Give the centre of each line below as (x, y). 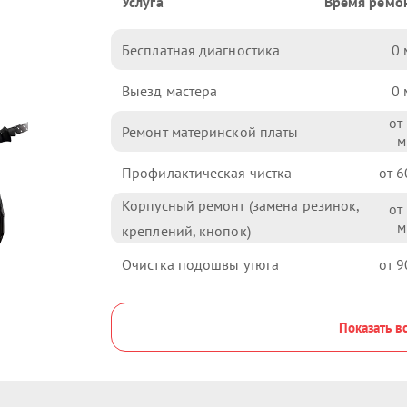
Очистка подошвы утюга (201, 264)
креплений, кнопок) (186, 231)
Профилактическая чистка (207, 172)
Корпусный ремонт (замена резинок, (241, 205)
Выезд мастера (170, 90)
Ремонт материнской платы (210, 131)
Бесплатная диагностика (201, 50)
